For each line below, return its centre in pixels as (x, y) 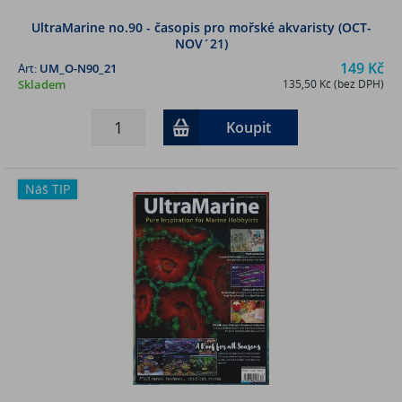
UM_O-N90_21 (78, 68)
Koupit (248, 127)
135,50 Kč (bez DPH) (333, 83)
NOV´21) (201, 43)
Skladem (42, 84)
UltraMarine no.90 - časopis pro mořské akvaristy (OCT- (201, 27)
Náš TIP (48, 188)
